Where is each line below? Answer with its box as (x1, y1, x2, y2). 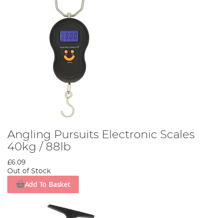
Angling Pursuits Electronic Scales (7, 128, 195, 141)
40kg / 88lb (7, 141, 71, 153)
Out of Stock (7, 167, 51, 175)
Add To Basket (24, 180, 71, 189)
